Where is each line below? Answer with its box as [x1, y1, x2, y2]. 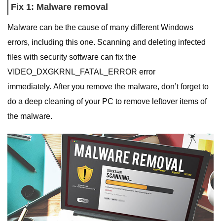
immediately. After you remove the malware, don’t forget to [7, 82, 209, 91]
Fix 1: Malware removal [11, 1, 108, 12]
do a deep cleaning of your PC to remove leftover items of [7, 97, 207, 106]
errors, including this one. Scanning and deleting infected [7, 37, 206, 46]
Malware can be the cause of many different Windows [7, 23, 193, 32]
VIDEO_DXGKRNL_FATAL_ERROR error [7, 67, 155, 76]
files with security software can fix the [7, 52, 136, 61]
